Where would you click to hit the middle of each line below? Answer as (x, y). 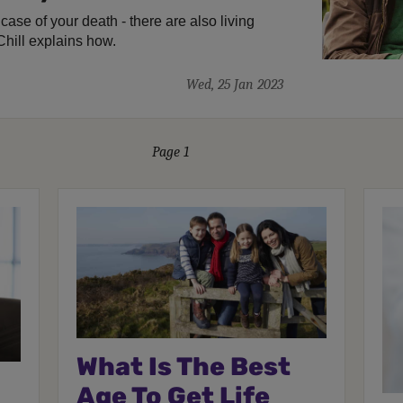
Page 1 (170, 152)
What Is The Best (184, 366)
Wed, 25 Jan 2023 (234, 85)
